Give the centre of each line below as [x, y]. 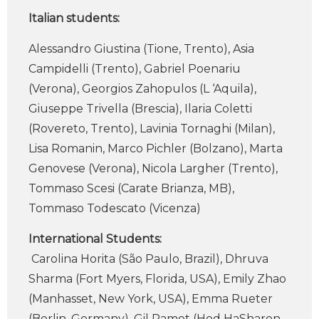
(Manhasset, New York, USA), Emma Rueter [151, 299]
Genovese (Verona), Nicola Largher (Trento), [153, 168]
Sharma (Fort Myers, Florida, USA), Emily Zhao [157, 279]
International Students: [95, 239]
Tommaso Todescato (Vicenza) [115, 208]
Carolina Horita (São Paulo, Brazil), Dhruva [148, 259]
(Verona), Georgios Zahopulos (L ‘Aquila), [142, 89]
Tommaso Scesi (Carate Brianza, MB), [131, 188]
